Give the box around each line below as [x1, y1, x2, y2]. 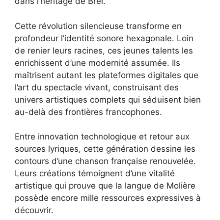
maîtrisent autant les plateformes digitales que [15, 70, 198, 80]
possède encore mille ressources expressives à [15, 193, 201, 203]
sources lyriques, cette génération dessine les [15, 144, 195, 154]
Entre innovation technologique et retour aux [15, 132, 190, 142]
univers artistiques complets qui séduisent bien [15, 94, 201, 105]
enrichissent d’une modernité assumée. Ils [15, 57, 180, 68]
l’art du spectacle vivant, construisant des [15, 82, 179, 92]
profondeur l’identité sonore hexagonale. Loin [15, 33, 193, 43]
